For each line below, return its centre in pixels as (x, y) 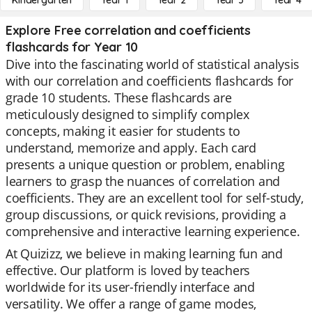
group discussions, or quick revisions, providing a (146, 214)
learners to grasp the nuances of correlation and (143, 181)
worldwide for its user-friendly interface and (130, 287)
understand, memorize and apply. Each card (131, 148)
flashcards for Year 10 (72, 47)
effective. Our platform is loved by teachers (128, 270)
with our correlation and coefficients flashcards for (149, 81)
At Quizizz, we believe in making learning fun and (144, 253)
